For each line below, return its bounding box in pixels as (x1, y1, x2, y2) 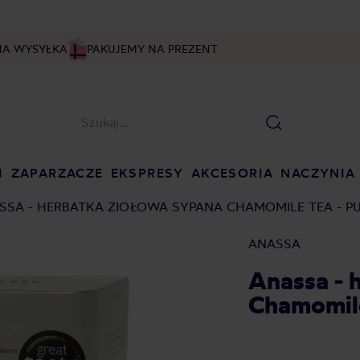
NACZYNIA (280, 165, 356, 181)
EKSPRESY (110, 165, 184, 181)
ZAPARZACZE (10, 165, 104, 181)
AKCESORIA (190, 165, 274, 181)
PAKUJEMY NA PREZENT (86, 42, 218, 55)
